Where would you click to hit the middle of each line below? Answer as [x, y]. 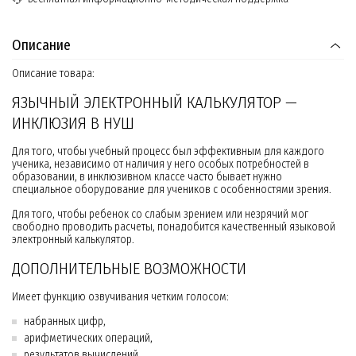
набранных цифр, [65, 322]
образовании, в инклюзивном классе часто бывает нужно [147, 177]
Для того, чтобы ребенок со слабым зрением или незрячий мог [160, 215]
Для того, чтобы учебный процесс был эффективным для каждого [168, 152]
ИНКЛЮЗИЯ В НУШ [73, 124]
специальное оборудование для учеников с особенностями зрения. [172, 190]
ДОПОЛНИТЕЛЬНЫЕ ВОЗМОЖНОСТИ [129, 269]
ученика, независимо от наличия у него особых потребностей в [161, 164]
